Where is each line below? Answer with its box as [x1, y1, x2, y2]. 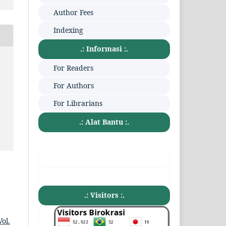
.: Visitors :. [84, 190, 125, 200]
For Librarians [53, 98, 103, 108]
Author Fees [53, 7, 94, 17]
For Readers [53, 63, 94, 73]
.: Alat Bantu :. [79, 117, 130, 127]
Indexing [53, 25, 84, 35]
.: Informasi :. [80, 43, 129, 53]
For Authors [53, 80, 94, 90]
